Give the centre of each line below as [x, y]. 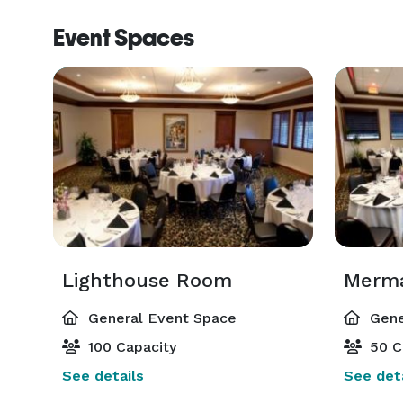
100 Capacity [130, 347]
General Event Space [160, 318]
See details [103, 376]
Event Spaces [124, 38]
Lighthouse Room [147, 280]
